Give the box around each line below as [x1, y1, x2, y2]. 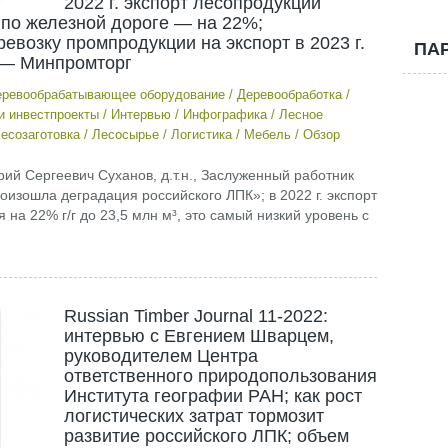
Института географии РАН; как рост [63, 386, 362, 406]
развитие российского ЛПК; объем [63, 426, 349, 446]
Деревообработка [236, 87, 342, 102]
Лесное [278, 107, 323, 122]
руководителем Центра [63, 346, 258, 366]
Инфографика [182, 107, 267, 122]
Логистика [170, 127, 232, 142]
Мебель [243, 127, 291, 142]
